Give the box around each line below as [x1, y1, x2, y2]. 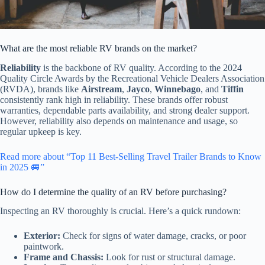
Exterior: [24, 231, 60, 241]
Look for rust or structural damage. [104, 252, 235, 263]
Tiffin [221, 83, 244, 94]
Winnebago [154, 83, 201, 94]
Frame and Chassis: [24, 252, 104, 263]
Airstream [81, 83, 122, 94]
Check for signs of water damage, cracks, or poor [60, 231, 246, 241]
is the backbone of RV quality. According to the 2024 [41, 62, 242, 73]
